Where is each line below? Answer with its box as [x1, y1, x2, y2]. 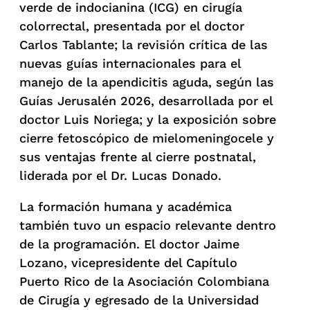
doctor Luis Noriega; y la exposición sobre [19, 111, 276, 127]
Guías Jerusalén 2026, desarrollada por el [19, 93, 273, 108]
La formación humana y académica [19, 199, 232, 214]
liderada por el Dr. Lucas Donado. [19, 167, 221, 183]
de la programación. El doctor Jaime [19, 236, 239, 251]
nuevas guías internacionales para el [19, 55, 241, 71]
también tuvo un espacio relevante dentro [19, 217, 276, 232]
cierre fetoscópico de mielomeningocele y [19, 130, 274, 145]
